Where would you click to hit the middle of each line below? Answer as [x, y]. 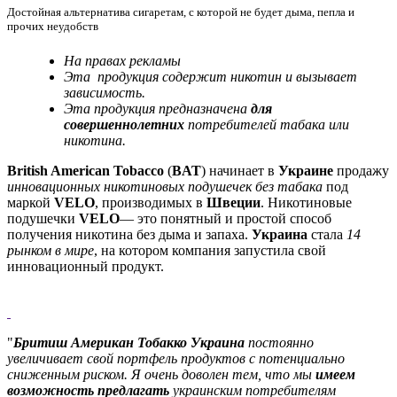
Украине [306, 170]
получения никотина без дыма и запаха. [129, 234]
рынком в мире [51, 250]
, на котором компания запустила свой [210, 250]
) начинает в [240, 170]
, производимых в [151, 202]
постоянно [281, 342]
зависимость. [105, 92]
